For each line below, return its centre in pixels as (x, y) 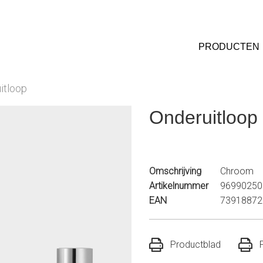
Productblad (195, 245)
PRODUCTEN (229, 47)
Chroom (237, 171)
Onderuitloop (203, 117)
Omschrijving (175, 171)
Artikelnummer (179, 186)
